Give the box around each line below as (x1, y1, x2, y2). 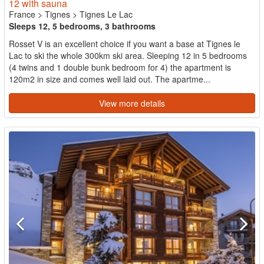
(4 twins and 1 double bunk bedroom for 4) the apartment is (9, 61, 231, 73)
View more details (99, 97, 165, 109)
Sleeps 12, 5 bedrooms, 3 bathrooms (9, 19, 156, 32)
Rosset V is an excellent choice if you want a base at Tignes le (9, 37, 240, 49)
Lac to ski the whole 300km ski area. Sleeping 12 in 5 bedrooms (9, 49, 247, 61)
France (9, 8, 35, 20)
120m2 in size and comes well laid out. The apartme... (9, 72, 210, 85)
